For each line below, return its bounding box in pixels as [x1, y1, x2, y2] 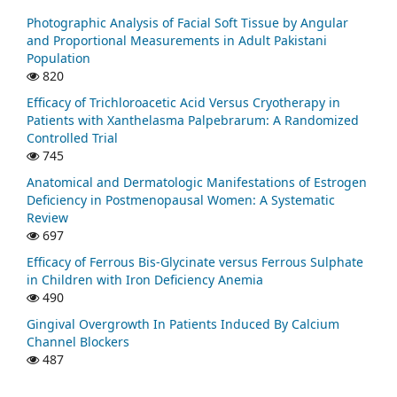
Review [27, 209, 68, 227]
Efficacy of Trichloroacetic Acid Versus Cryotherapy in [27, 94, 340, 112]
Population [27, 50, 90, 67]
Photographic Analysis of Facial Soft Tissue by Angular [27, 14, 348, 32]
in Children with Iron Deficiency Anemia [27, 271, 263, 288]
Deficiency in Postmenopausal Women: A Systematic [27, 191, 335, 209]
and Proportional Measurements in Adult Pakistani [27, 32, 327, 50]
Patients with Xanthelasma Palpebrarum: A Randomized [27, 112, 359, 129]
